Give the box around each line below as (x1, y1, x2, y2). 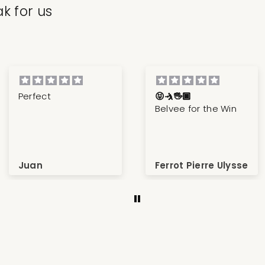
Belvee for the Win (154, 102, 237, 115)
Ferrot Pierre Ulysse (154, 159, 248, 172)
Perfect (18, 90, 51, 103)
